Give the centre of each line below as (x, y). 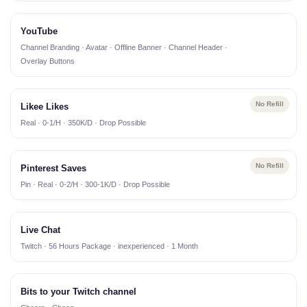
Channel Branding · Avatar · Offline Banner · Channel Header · (124, 48)
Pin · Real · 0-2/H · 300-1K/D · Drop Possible (95, 185)
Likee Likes (45, 107)
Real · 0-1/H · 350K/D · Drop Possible (83, 123)
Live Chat (40, 230)
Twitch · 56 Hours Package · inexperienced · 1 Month (109, 246)
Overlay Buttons (48, 61)
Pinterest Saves (53, 169)
